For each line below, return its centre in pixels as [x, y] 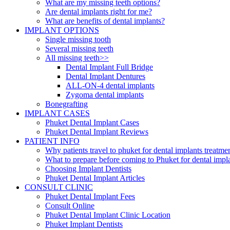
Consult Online [70, 205]
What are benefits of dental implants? [105, 21]
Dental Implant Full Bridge [109, 67]
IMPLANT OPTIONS [62, 30]
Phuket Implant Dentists [84, 224]
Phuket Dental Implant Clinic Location [108, 215]
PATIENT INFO [52, 141]
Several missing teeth [79, 48]
